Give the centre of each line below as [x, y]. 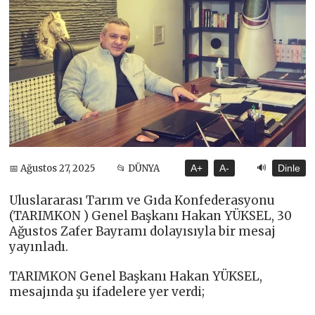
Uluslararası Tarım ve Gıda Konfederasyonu [142, 201]
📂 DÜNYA [139, 168]
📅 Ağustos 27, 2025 [52, 168]
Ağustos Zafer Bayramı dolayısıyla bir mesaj [143, 232]
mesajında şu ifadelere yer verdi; [107, 292]
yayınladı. [39, 247]
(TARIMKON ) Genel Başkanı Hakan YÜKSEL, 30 [151, 216]
